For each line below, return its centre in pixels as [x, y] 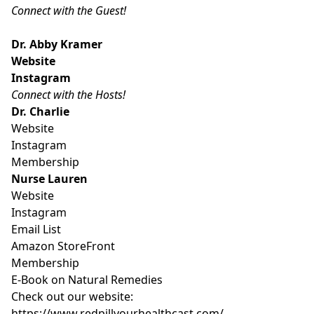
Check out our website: [72, 296]
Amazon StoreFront [63, 246]
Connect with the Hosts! [68, 94]
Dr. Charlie [40, 111]
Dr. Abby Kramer [57, 44]
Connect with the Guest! [69, 10]
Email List [36, 229]
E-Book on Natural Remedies [87, 279]
